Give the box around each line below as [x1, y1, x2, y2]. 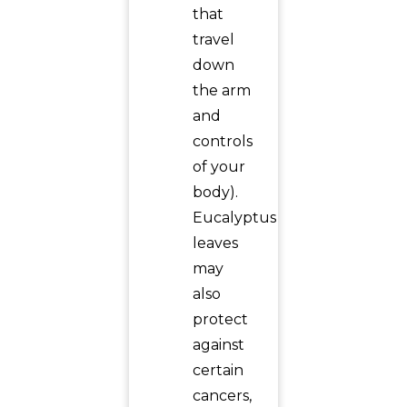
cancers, [192, 387, 252, 404]
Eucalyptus [192, 209, 276, 226]
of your [192, 158, 245, 175]
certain [192, 362, 243, 379]
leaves [192, 234, 238, 252]
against [192, 336, 244, 353]
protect [192, 311, 248, 328]
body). [192, 184, 238, 201]
